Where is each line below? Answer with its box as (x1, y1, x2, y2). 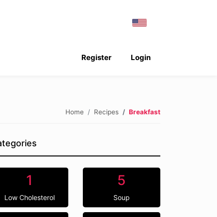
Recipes (94, 108, 119, 116)
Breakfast (129, 108, 160, 116)
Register (81, 53, 111, 62)
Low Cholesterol (4, 193, 55, 201)
